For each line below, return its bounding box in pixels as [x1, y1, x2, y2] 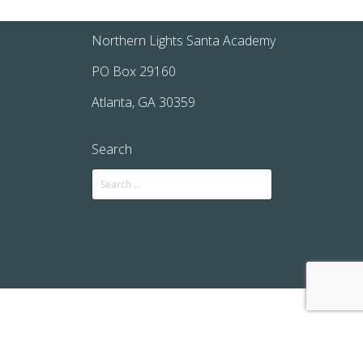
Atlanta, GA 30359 [91, 93, 195, 111]
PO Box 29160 [91, 62, 176, 80]
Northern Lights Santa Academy [91, 32, 275, 49]
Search [91, 140, 132, 158]
